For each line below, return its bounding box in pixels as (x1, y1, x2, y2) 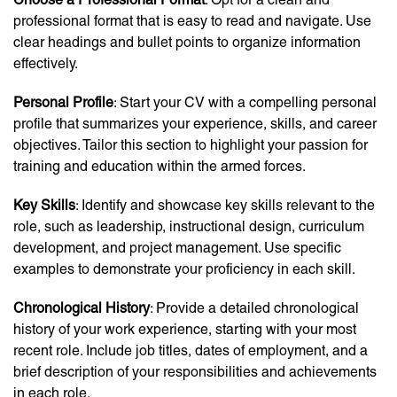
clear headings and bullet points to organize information (13, 34, 361, 51)
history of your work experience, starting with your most (13, 321, 356, 339)
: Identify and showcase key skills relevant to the (75, 197, 375, 214)
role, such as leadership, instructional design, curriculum (13, 218, 364, 236)
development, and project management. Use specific (13, 239, 341, 257)
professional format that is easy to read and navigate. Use (13, 12, 371, 30)
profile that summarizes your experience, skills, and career (13, 115, 377, 133)
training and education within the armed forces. (13, 158, 306, 175)
